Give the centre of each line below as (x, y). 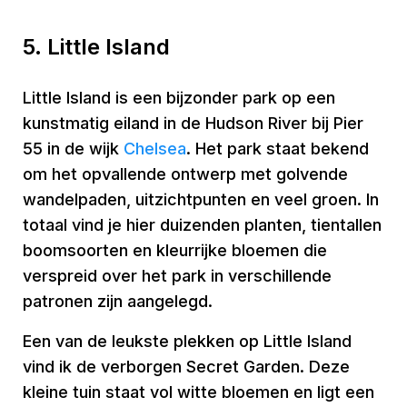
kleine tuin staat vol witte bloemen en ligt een (199, 392)
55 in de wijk (73, 149)
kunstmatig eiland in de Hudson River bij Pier (193, 123)
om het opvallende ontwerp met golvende (185, 174)
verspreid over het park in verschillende (177, 276)
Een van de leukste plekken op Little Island (187, 341)
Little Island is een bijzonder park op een (179, 98)
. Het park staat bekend (278, 149)
